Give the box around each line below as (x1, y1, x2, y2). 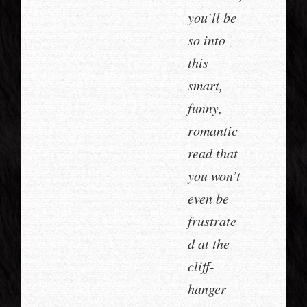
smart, (188, 76, 223, 95)
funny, (188, 99, 222, 117)
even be (188, 189, 229, 208)
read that (188, 144, 238, 162)
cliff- (188, 257, 214, 275)
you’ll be (188, 8, 236, 27)
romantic (188, 121, 238, 140)
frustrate (188, 212, 236, 230)
